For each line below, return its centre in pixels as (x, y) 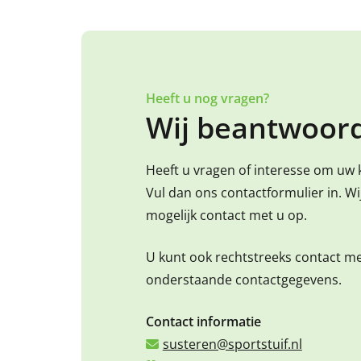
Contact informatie (203, 321)
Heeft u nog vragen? (207, 98)
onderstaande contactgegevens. (243, 279)
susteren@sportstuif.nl (232, 344)
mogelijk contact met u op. (226, 215)
